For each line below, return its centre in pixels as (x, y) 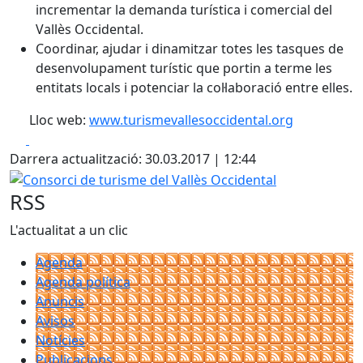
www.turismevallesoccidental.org (191, 120)
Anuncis (60, 301)
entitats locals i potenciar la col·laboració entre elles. (194, 88)
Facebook (58, 139)
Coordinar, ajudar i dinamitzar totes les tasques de (190, 49)
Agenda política (83, 282)
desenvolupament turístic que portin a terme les (184, 68)
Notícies (60, 340)
